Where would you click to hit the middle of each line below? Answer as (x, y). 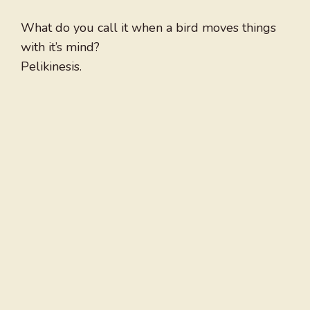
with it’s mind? (60, 47)
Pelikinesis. (51, 67)
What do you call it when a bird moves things (148, 28)
